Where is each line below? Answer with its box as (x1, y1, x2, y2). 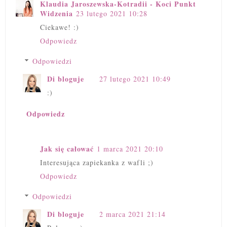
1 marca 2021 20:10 (97, 143, 163, 154)
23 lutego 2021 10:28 (76, 9, 147, 19)
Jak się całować (40, 143, 94, 154)
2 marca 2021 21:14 (99, 209, 166, 219)
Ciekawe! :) (40, 22, 79, 32)
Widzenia (40, 8, 73, 19)
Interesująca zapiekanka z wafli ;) (40, 157, 154, 167)
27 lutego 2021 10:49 (99, 74, 171, 84)
